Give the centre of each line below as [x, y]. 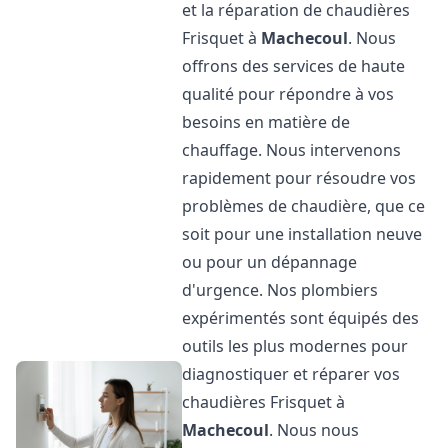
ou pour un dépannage [270, 262]
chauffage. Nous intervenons [292, 150]
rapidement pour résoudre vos [299, 178]
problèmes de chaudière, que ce [304, 206]
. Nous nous [314, 430]
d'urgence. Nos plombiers [280, 290]
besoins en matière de [266, 122]
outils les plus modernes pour [295, 346]
